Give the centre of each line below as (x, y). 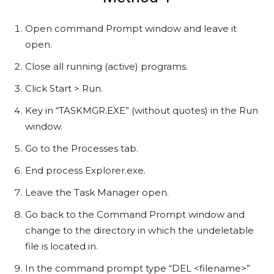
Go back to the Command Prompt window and (135, 215)
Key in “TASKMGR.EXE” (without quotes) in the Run (142, 111)
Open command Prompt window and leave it (131, 29)
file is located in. (61, 246)
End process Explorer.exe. (85, 171)
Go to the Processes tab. (82, 149)
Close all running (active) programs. (106, 67)
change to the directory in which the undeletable (139, 231)
